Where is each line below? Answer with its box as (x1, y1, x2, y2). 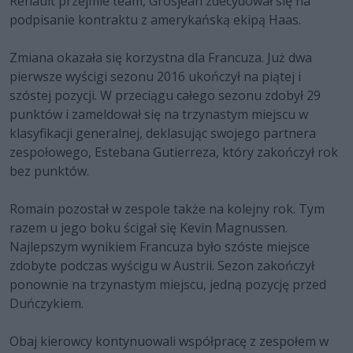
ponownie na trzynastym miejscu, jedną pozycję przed (9, 276, 326, 294)
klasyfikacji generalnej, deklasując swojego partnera (9, 124, 316, 143)
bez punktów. (9, 162, 89, 180)
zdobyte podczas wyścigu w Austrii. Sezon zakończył (9, 257, 314, 275)
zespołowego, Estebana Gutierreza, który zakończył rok (9, 143, 338, 162)
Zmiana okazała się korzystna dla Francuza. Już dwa (9, 49, 312, 67)
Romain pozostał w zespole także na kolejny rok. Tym (9, 200, 325, 218)
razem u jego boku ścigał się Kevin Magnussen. (9, 219, 288, 237)
